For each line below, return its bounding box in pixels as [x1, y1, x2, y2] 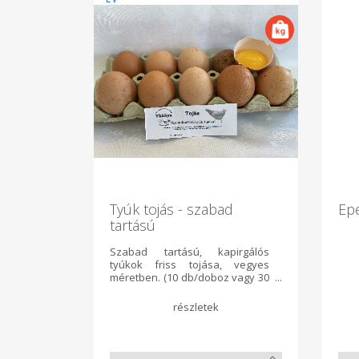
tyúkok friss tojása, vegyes [110, 257, 269, 272]
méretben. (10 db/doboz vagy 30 [110, 270, 269, 285]
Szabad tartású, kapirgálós [110, 244, 269, 260]
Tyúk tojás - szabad [110, 200, 233, 220]
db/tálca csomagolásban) [110, 283, 232, 298]
